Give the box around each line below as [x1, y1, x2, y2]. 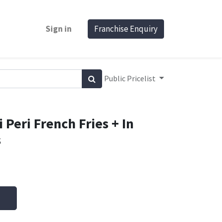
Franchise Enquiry [94, 23, 158, 34]
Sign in [46, 23, 72, 34]
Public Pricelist [104, 73, 158, 83]
